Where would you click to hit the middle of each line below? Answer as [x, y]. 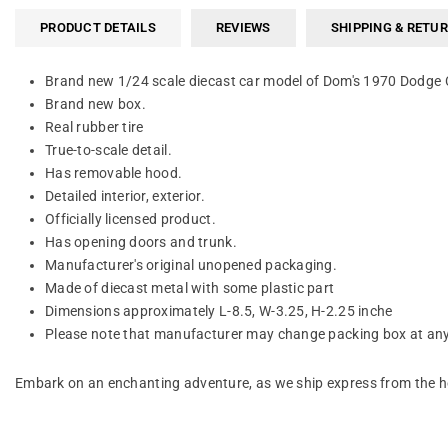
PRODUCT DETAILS [98, 27]
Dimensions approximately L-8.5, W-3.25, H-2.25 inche [219, 310]
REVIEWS [243, 27]
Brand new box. [95, 103]
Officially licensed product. [130, 218]
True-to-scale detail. [108, 149]
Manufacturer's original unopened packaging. [191, 264]
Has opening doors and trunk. [141, 241]
